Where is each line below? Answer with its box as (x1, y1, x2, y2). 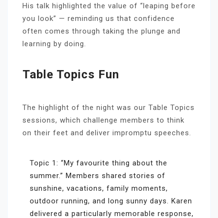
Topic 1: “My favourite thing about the (30, 158, 167, 167)
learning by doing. (22, 39, 86, 48)
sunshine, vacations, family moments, (30, 183, 168, 193)
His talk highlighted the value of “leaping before (22, 1, 196, 10)
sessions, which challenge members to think (22, 115, 184, 125)
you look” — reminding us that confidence (22, 14, 175, 23)
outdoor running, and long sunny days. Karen (30, 196, 192, 205)
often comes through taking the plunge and (22, 26, 181, 36)
